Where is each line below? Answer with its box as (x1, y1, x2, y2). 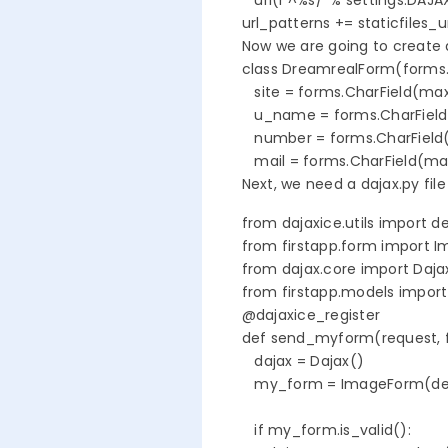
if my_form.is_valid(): (241, 420, 411, 441)
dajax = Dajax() (241, 351, 365, 372)
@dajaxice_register (241, 305, 381, 326)
